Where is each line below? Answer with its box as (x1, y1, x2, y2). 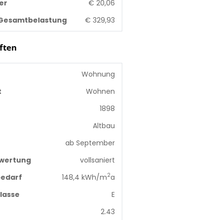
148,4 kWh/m (61, 172, 107, 182)
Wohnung (81, 69, 115, 79)
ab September (65, 137, 115, 148)
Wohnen (85, 86, 115, 96)
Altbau (92, 120, 115, 131)
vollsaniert (80, 155, 115, 165)
